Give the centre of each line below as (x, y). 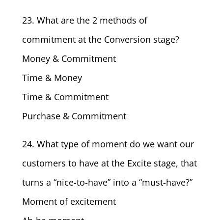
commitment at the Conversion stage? (100, 39)
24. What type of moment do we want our (108, 144)
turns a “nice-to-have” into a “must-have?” (107, 182)
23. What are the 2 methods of (84, 20)
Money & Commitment (69, 58)
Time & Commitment (65, 97)
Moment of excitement (69, 201)
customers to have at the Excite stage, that (109, 163)
